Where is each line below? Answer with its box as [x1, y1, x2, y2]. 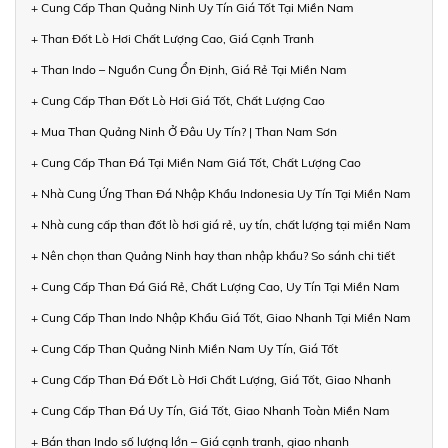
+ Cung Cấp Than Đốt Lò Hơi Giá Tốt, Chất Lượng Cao [31, 92, 325, 108]
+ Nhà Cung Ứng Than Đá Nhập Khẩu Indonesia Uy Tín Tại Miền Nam [31, 185, 411, 201]
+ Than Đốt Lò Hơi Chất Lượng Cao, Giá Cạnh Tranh [31, 30, 314, 46]
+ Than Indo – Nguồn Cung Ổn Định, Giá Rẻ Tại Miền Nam [31, 61, 347, 77]
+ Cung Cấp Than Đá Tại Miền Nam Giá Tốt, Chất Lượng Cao [31, 154, 361, 170]
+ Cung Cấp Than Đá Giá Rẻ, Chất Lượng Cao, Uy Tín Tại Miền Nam [31, 278, 400, 294]
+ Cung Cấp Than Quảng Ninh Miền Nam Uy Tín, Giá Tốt [31, 340, 338, 356]
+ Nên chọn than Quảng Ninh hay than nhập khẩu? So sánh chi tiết [31, 247, 395, 263]
